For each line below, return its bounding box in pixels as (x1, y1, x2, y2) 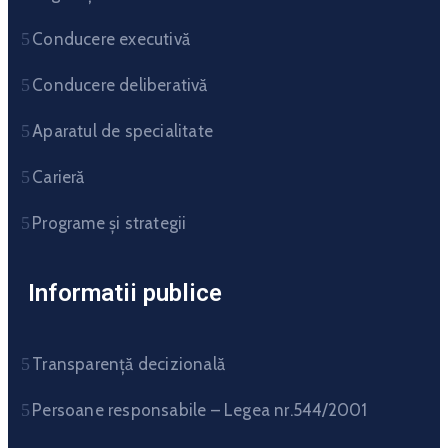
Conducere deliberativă (32, 74, 208, 95)
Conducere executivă (32, 28, 191, 49)
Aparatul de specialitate (32, 120, 214, 141)
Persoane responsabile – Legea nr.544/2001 (32, 399, 368, 420)
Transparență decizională (32, 353, 226, 374)
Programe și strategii (32, 212, 187, 233)
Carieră (32, 166, 85, 187)
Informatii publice (28, 278, 222, 307)
